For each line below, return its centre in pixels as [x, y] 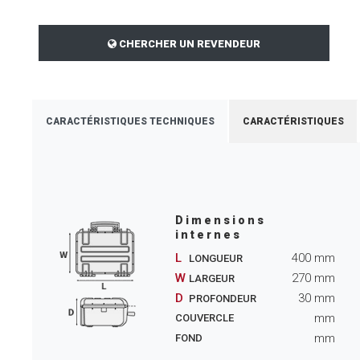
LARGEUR [210, 278]
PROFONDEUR [221, 299]
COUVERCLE [204, 318]
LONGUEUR [214, 258]
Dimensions [220, 220]
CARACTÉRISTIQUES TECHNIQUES [130, 121]
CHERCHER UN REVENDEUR [188, 44]
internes [208, 235]
